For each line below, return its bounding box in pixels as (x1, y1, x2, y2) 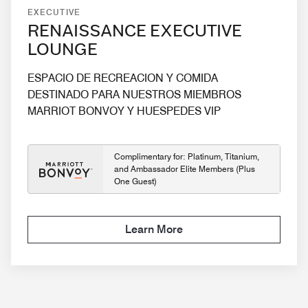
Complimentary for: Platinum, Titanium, (114, 151, 259, 162)
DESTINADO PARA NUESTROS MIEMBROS (27, 87, 241, 101)
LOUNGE (27, 38, 98, 60)
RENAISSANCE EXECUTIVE (27, 20, 242, 42)
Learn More (125, 222, 183, 236)
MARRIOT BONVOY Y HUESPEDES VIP (27, 104, 221, 118)
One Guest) (114, 175, 157, 186)
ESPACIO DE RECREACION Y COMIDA (27, 71, 218, 85)
